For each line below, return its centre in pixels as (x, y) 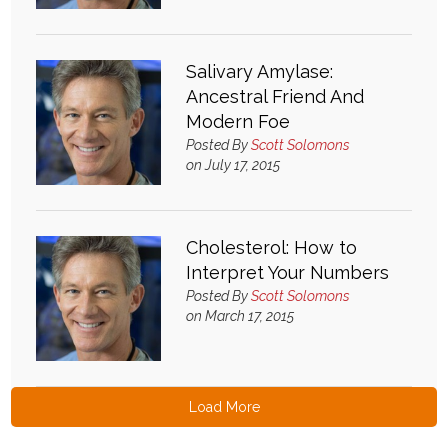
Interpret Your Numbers (288, 272)
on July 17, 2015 (233, 165)
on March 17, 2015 (240, 316)
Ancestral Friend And (275, 96)
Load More (224, 407)
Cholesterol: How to (272, 247)
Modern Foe (238, 121)
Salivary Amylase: (260, 71)
